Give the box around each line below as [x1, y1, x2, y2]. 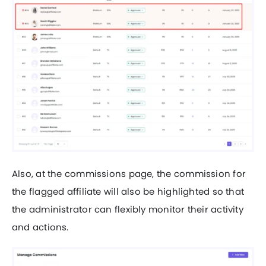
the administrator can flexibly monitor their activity [12, 202, 243, 216]
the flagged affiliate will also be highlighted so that [12, 185, 245, 198]
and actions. [12, 220, 69, 233]
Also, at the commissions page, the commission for [12, 167, 246, 180]
